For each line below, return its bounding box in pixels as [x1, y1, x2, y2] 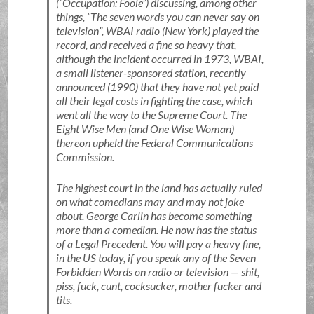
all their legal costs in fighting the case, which [55, 94, 252, 107]
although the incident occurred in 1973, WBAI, [55, 52, 264, 65]
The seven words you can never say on [90, 10, 259, 23]
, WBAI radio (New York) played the [101, 24, 259, 37]
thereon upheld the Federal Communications [55, 136, 253, 149]
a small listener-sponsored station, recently [55, 66, 246, 79]
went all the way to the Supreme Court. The [55, 108, 247, 121]
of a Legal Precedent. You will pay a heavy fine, [55, 237, 261, 250]
